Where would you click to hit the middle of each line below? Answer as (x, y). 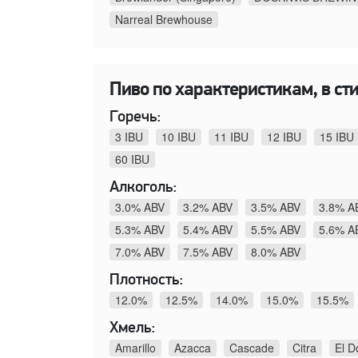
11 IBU (231, 136)
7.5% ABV (208, 251)
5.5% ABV (276, 229)
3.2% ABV (208, 207)
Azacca (193, 347)
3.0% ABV (140, 207)
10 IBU (179, 136)
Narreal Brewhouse (164, 19)
